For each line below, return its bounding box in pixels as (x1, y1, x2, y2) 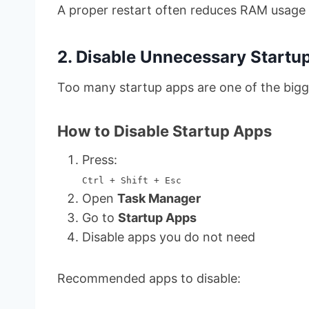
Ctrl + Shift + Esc (82, 175, 181, 186)
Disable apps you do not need (82, 229, 255, 244)
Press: (82, 152, 117, 167)
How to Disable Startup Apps (57, 121, 272, 140)
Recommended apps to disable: (57, 270, 241, 286)
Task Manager (117, 190, 201, 206)
